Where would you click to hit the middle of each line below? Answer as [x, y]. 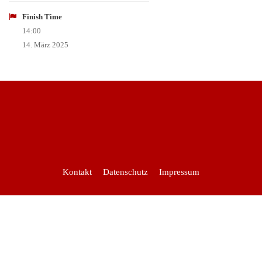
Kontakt [77, 172]
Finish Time [42, 17]
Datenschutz [125, 172]
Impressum [179, 172]
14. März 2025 [45, 45]
